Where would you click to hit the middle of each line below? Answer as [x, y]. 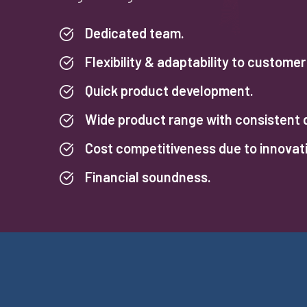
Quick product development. [169, 90]
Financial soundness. [148, 177]
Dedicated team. [135, 33]
